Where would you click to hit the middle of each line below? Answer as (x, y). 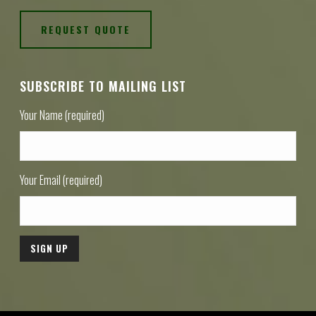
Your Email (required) (61, 180)
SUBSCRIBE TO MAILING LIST (103, 86)
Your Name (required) (62, 115)
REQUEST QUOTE (86, 29)
